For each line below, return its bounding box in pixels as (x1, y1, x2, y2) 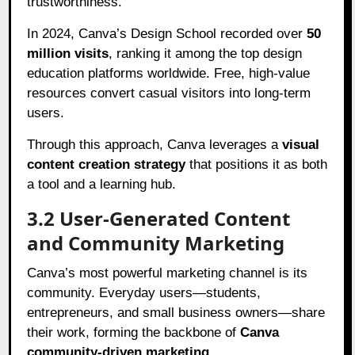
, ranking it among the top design (109, 45, 303, 61)
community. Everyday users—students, (27, 284, 261, 300)
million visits (27, 45, 109, 61)
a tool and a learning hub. (27, 176, 177, 192)
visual (282, 136, 320, 152)
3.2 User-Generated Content (27, 204, 291, 231)
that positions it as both (185, 156, 328, 172)
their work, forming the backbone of (27, 324, 241, 340)
